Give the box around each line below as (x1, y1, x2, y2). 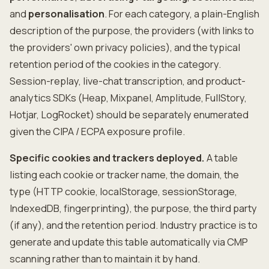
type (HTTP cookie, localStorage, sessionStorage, (10, 185, 237, 198)
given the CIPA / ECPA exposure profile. (10, 125, 185, 138)
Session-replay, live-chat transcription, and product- (10, 74, 246, 88)
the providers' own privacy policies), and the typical (10, 41, 240, 54)
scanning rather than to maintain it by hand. (10, 252, 200, 265)
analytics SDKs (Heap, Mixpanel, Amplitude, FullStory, (10, 91, 247, 104)
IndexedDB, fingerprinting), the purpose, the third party (10, 202, 257, 215)
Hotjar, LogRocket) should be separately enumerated (10, 108, 249, 121)
